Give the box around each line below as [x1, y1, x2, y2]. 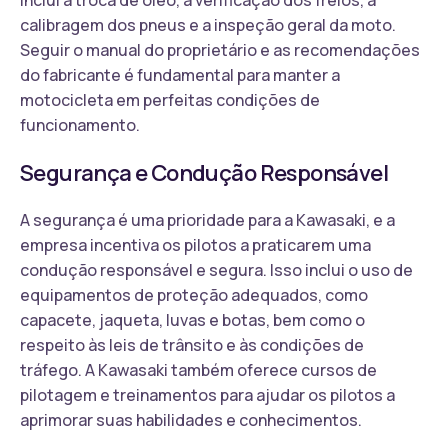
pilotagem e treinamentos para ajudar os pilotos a [20, 383, 395, 406]
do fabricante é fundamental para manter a [20, 63, 340, 86]
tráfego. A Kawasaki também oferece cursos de [20, 358, 377, 381]
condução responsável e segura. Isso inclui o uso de [20, 258, 413, 281]
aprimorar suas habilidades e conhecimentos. [20, 408, 362, 431]
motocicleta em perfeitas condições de [20, 88, 320, 111]
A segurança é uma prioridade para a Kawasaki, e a [20, 208, 395, 231]
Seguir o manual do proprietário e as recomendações [20, 38, 420, 61]
